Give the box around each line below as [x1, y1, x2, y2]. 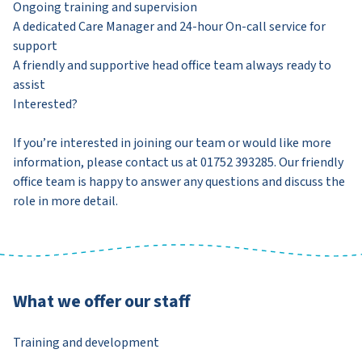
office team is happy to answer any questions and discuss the [13, 172, 345, 191]
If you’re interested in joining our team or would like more [13, 133, 331, 152]
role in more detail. [13, 192, 118, 210]
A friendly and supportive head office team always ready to [13, 56, 331, 74]
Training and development [13, 333, 159, 351]
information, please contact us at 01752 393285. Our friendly [13, 153, 343, 171]
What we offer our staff [13, 288, 190, 314]
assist [13, 75, 45, 94]
